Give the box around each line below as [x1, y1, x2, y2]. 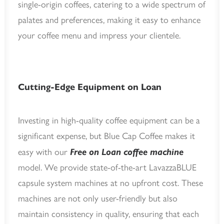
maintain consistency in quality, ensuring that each [18, 208, 199, 219]
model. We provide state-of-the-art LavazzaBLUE [18, 162, 196, 173]
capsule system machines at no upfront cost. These [18, 177, 203, 188]
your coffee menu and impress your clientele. [18, 30, 180, 41]
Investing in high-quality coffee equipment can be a [18, 115, 200, 126]
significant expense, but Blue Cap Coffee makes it [18, 130, 195, 141]
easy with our [18, 146, 70, 157]
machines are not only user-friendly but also [18, 193, 177, 204]
